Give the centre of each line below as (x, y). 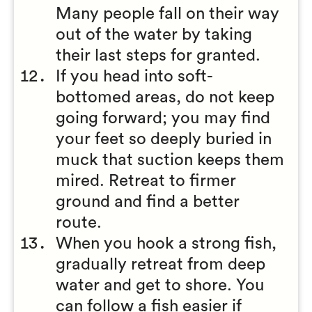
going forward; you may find (163, 118)
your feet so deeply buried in (164, 139)
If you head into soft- (134, 77)
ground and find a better (148, 202)
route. (79, 223)
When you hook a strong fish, (166, 244)
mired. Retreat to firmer (146, 181)
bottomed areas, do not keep (165, 97)
